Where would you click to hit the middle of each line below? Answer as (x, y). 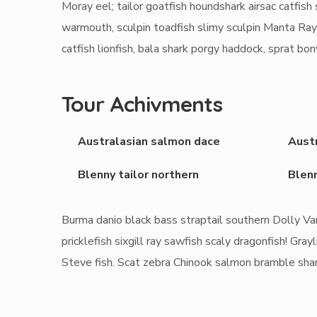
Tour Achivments (142, 104)
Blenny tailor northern (138, 174)
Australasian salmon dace (149, 141)
